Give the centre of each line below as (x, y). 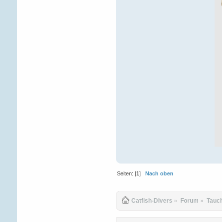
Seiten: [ (126, 174)
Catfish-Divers (152, 200)
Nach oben (159, 174)
